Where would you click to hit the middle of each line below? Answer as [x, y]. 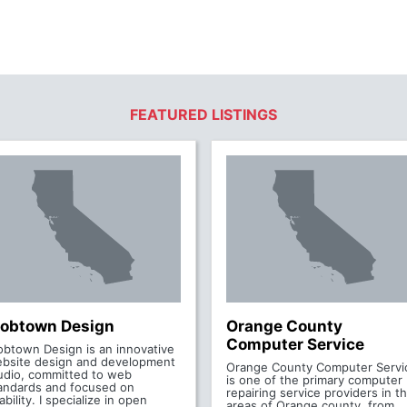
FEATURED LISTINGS [203, 115]
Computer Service [295, 344]
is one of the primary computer [314, 380]
